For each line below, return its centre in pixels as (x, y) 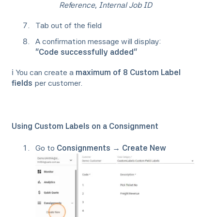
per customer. (58, 83)
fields (22, 83)
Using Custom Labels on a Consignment (85, 126)
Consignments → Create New (111, 148)
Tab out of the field (70, 26)
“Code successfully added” (86, 52)
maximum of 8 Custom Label (128, 73)
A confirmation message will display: (99, 42)
